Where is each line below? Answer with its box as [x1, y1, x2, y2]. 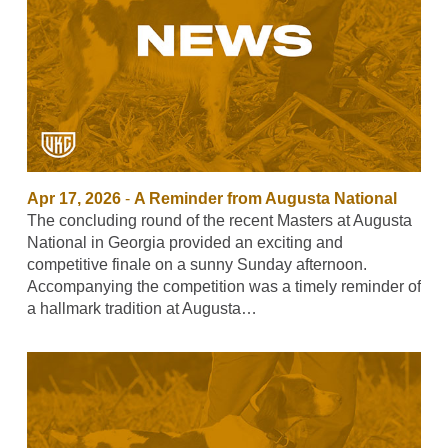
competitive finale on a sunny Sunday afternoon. [26, 255, 367, 273]
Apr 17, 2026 [26, 189, 121, 207]
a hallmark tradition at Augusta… [26, 299, 257, 317]
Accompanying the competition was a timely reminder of [26, 277, 421, 295]
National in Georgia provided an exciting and [26, 233, 343, 251]
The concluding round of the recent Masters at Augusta [26, 211, 412, 229]
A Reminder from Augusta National [133, 189, 397, 207]
